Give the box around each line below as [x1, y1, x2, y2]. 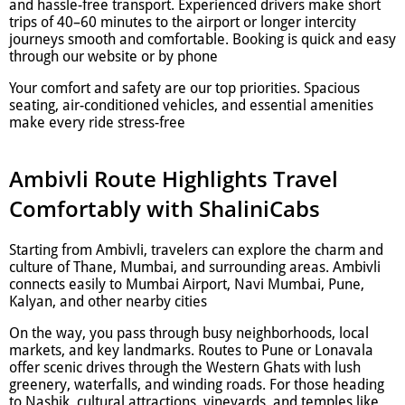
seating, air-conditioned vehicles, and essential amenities [9, 97, 373, 115]
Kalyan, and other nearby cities [9, 293, 207, 311]
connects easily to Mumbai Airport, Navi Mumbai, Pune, [9, 276, 364, 294]
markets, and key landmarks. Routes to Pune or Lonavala [9, 342, 373, 360]
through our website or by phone [9, 48, 218, 66]
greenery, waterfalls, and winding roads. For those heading [9, 376, 384, 394]
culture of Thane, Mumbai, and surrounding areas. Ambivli [9, 259, 381, 277]
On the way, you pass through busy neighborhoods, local [9, 325, 369, 343]
